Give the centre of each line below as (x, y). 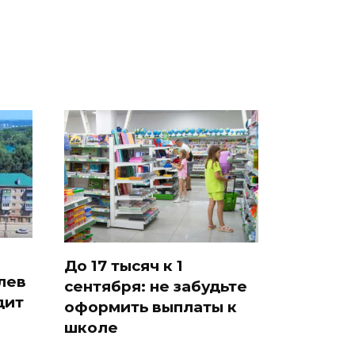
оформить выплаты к (151, 307)
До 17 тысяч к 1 (124, 265)
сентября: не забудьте (156, 286)
